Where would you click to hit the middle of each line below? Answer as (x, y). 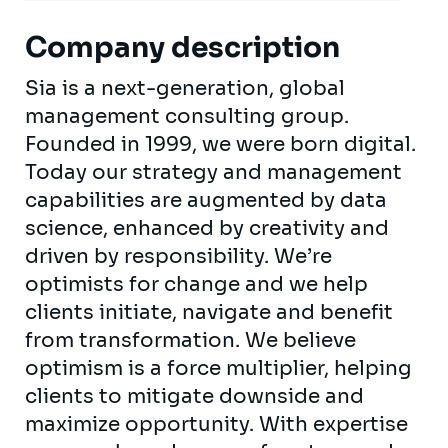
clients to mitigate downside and (194, 396)
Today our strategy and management (213, 172)
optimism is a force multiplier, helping (218, 368)
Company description (182, 47)
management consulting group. (187, 116)
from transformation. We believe (190, 340)
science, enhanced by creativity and (207, 228)
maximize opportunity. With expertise (216, 424)
